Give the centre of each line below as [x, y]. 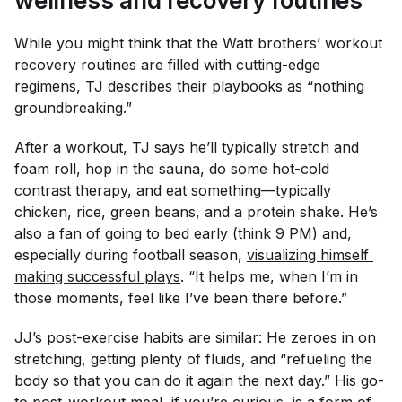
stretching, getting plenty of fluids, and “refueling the [193, 359]
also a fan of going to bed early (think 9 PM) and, [183, 233]
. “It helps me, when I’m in [271, 276]
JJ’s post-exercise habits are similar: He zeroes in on [195, 337]
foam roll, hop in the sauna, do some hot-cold [172, 169]
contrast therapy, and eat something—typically [173, 190]
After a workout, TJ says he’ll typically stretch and [187, 147]
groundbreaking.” [73, 108]
